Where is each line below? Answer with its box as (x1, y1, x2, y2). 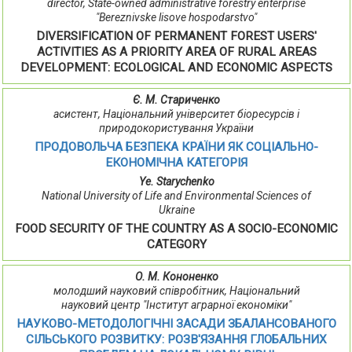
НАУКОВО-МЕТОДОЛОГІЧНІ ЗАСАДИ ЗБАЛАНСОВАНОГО (16, 317, 336, 332)
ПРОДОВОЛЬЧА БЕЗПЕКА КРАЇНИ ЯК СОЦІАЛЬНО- (35, 140, 318, 155)
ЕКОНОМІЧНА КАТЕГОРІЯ (105, 156, 247, 170)
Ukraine (158, 203, 195, 217)
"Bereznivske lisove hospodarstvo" (96, 11, 257, 24)
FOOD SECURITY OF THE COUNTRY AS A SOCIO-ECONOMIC (15, 222, 338, 236)
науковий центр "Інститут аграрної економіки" (61, 299, 291, 312)
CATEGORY (146, 237, 207, 252)
